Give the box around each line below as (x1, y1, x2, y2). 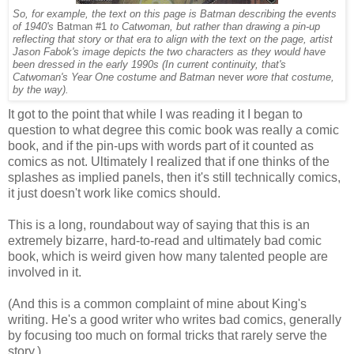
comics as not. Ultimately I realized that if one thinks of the (8, 155, 330, 169)
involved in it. (8, 265, 81, 280)
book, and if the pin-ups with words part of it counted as (8, 139, 314, 153)
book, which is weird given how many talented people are (8, 250, 328, 264)
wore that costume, (243, 71, 334, 83)
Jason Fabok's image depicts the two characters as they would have (13, 46, 326, 58)
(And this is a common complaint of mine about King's (8, 297, 307, 311)
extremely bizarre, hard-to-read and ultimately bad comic (8, 234, 322, 248)
